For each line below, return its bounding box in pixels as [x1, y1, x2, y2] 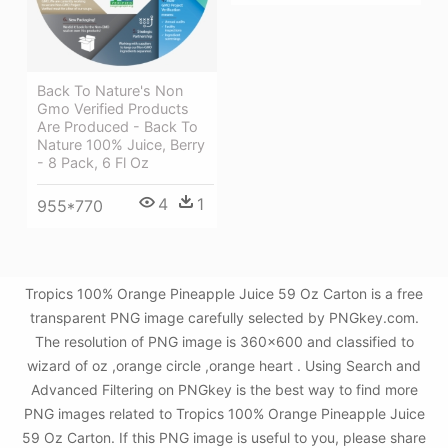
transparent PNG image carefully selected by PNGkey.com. [29, 309, 419, 327]
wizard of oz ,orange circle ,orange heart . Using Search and [27, 357, 421, 375]
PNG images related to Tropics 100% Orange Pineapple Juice [23, 405, 425, 423]
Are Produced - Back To [37, 117, 198, 135]
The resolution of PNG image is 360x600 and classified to [34, 333, 414, 351]
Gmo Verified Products [37, 99, 189, 117]
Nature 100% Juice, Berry [37, 135, 205, 153]
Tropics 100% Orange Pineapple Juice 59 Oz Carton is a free [25, 285, 423, 303]
